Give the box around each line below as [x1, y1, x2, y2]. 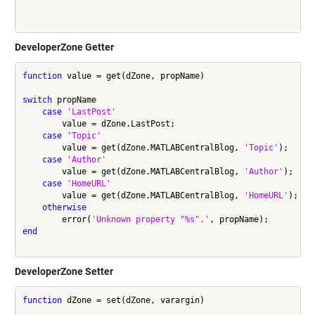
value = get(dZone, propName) [61, 70, 205, 81]
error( [22, 214, 91, 224]
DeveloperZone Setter [14, 266, 113, 278]
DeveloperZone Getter [14, 41, 114, 53]
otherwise [41, 202, 86, 212]
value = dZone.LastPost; [22, 118, 175, 129]
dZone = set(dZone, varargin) [61, 295, 205, 305]
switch [22, 94, 52, 105]
